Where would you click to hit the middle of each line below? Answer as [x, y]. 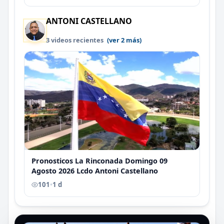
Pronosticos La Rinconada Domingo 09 [99, 160]
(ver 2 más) [124, 40]
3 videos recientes [75, 40]
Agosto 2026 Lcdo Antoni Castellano [95, 170]
